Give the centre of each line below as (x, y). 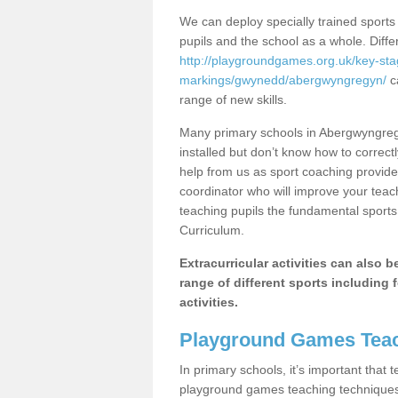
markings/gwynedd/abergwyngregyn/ (283, 80)
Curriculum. (212, 230)
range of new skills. (233, 99)
